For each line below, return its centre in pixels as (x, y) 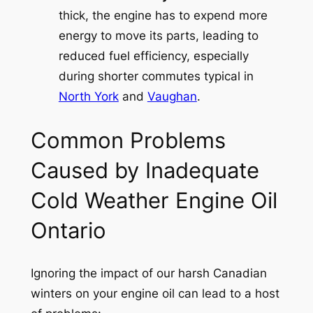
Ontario (68, 231)
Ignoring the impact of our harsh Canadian (148, 273)
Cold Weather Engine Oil (154, 201)
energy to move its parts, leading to (158, 36)
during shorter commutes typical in (156, 77)
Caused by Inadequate (145, 170)
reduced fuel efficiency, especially (153, 56)
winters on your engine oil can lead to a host (155, 293)
